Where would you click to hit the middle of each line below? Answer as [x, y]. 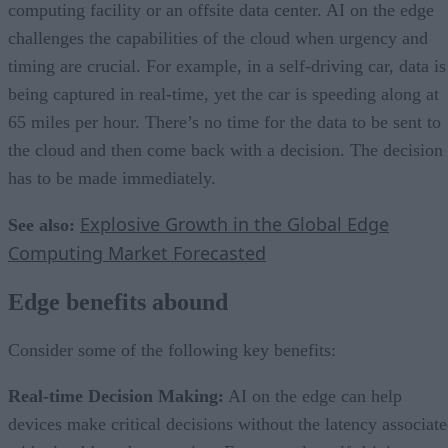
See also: [44, 224]
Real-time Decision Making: [116, 395]
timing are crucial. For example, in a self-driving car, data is [227, 65]
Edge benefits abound [118, 301]
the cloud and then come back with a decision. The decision [225, 149]
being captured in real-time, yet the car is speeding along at [223, 93]
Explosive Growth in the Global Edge [234, 223]
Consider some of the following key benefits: [172, 349]
